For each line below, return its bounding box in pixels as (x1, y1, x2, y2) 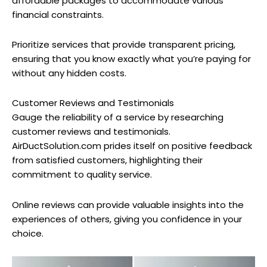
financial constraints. (12, 8, 104, 21)
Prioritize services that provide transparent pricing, (12, 38, 235, 51)
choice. (12, 226, 44, 240)
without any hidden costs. (12, 67, 126, 80)
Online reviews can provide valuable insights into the (12, 198, 244, 211)
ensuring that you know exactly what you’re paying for (12, 52, 251, 66)
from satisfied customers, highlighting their (12, 154, 203, 167)
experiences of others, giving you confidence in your (12, 212, 242, 225)
